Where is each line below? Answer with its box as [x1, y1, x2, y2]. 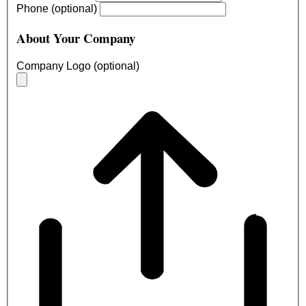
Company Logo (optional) [16, 60, 139, 72]
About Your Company [16, 29, 135, 48]
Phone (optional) [16, 2, 100, 14]
